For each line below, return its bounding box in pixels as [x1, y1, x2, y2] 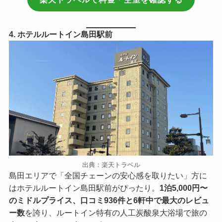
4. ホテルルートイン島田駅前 [8, 30, 112, 39]
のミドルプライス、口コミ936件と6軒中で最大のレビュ [8, 195, 209, 205]
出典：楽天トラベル [82, 161, 140, 168]
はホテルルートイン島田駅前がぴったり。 [8, 183, 160, 192]
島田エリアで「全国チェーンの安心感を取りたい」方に [8, 170, 207, 180]
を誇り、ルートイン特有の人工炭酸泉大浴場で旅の [24, 208, 207, 217]
